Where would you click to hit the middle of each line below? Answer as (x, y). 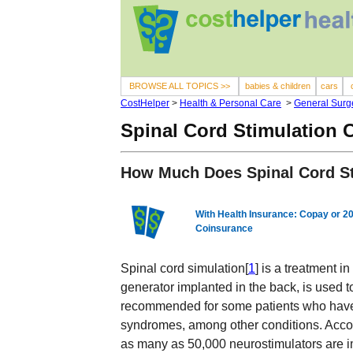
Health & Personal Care (230, 103)
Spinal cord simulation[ (184, 268)
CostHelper (145, 103)
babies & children (277, 86)
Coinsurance (224, 229)
